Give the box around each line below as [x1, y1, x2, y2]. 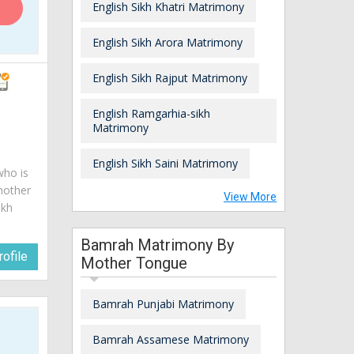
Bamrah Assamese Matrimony [92, 331, 249, 347]
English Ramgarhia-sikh [92, 105, 210, 121]
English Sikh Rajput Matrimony [92, 70, 247, 85]
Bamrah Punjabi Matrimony [92, 296, 234, 311]
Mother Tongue [81, 253, 187, 273]
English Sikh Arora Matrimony [92, 34, 243, 50]
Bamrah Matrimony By [81, 235, 234, 254]
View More [224, 190, 277, 203]
